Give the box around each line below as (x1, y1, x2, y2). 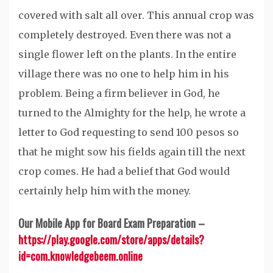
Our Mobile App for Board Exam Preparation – (18, 215, 205, 232)
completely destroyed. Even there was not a (18, 29, 231, 41)
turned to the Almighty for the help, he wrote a (18, 107, 246, 119)
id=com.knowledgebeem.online (18, 248, 143, 264)
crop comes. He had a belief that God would (18, 165, 230, 178)
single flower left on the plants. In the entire (18, 48, 236, 61)
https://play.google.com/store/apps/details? (18, 232, 204, 248)
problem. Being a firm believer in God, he (18, 87, 220, 100)
